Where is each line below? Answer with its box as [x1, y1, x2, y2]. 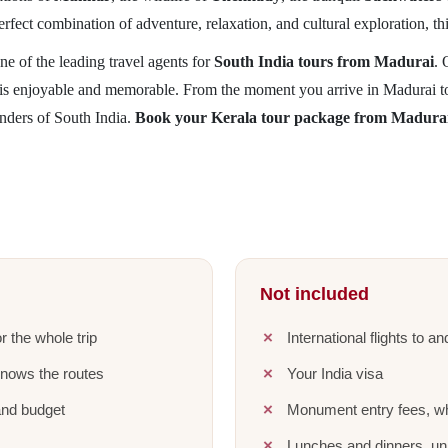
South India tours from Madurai [213, 53, 434, 70]
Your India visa [287, 365, 383, 382]
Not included [260, 284, 369, 304]
